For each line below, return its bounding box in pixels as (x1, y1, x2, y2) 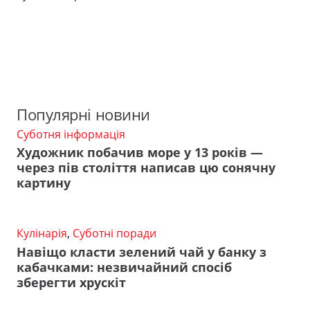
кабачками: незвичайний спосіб (17, 259, 232, 276)
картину (17, 174, 71, 192)
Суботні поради (73, 226, 156, 241)
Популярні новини (17, 103, 150, 125)
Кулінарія (17, 226, 67, 241)
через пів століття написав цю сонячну (17, 159, 275, 176)
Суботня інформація (17, 126, 125, 142)
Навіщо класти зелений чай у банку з (17, 244, 266, 261)
